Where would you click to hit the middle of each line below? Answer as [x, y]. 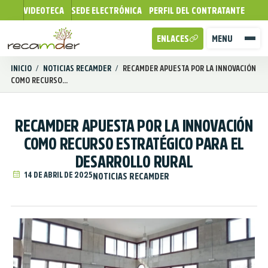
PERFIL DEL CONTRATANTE [197, 10]
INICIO [22, 68]
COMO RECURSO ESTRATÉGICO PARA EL [134, 144]
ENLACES [173, 38]
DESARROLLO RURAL [134, 162]
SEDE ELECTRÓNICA [106, 10]
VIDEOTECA [44, 10]
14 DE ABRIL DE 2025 [59, 175]
